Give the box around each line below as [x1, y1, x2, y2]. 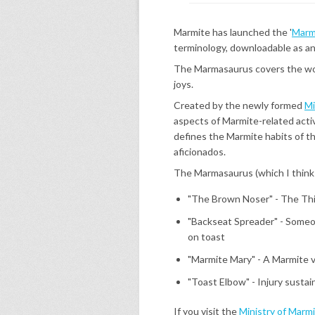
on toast [188, 231, 225, 243]
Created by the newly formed [174, 99, 304, 111]
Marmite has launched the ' [174, 26, 292, 38]
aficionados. [174, 146, 226, 157]
